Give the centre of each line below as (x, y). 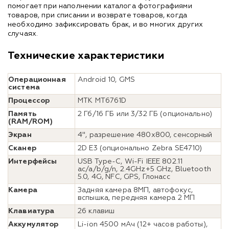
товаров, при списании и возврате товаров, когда (98, 15)
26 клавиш (96, 211)
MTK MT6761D (102, 100)
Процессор (29, 100)
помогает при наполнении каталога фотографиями (100, 6)
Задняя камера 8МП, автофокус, (135, 190)
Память (22, 114)
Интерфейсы (33, 161)
